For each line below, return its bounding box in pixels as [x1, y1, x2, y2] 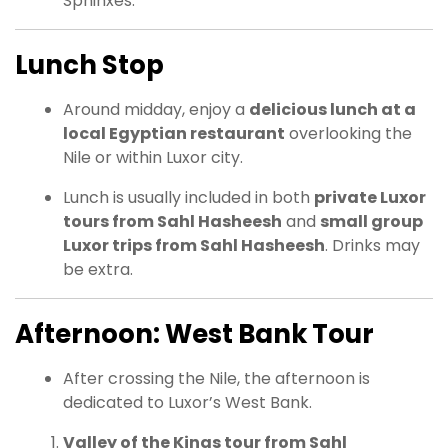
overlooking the [285, 122, 412, 146]
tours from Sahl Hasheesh [63, 210, 282, 234]
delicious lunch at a [249, 98, 416, 122]
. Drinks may [325, 234, 420, 258]
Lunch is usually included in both [63, 186, 314, 210]
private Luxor [314, 186, 426, 210]
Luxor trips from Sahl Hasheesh [63, 234, 325, 258]
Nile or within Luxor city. [63, 146, 243, 170]
